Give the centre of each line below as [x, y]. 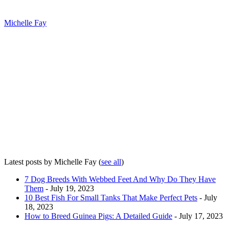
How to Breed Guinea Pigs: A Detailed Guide [98, 216]
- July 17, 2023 [198, 216]
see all [111, 162]
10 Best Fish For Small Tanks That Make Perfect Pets [111, 198]
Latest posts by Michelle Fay [51, 162]
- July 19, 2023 [69, 189]
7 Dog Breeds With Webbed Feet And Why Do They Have [120, 179]
